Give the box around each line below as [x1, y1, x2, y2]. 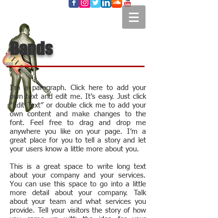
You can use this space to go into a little [10, 181, 146, 188]
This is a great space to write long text [10, 163, 146, 170]
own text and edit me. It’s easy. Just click [10, 93, 146, 100]
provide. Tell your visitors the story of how [10, 207, 146, 214]
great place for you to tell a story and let [10, 137, 146, 144]
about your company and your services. [10, 172, 146, 179]
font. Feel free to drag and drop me [10, 119, 146, 127]
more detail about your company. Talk [10, 189, 146, 197]
